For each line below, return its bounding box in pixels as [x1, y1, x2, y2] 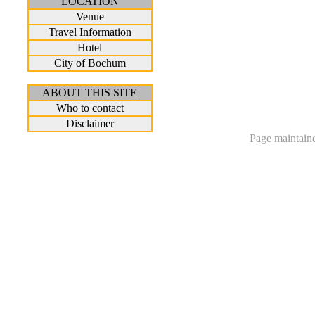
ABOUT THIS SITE [42, 86, 138, 98]
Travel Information [48, 26, 131, 38]
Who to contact [56, 102, 124, 114]
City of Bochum [53, 57, 126, 69]
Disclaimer [65, 117, 114, 129]
